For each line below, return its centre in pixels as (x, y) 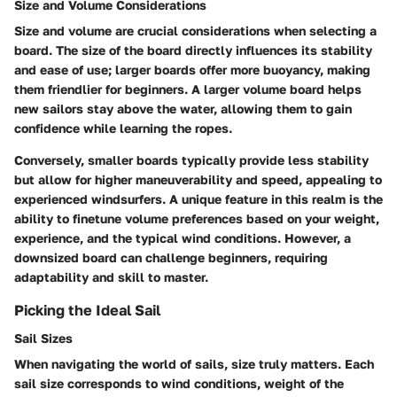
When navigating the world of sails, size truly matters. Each (194, 363)
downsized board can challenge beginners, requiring (171, 257)
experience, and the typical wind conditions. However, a (183, 237)
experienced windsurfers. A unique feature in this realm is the (198, 198)
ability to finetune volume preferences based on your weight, (197, 218)
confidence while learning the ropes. (123, 128)
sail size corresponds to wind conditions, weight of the (179, 383)
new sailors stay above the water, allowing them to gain (183, 108)
